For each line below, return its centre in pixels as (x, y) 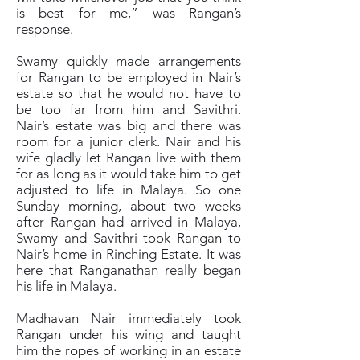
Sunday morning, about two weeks (129, 206)
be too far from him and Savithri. (129, 109)
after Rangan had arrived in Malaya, (129, 222)
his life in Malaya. (68, 286)
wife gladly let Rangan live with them (129, 157)
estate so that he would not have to (129, 93)
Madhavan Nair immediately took (129, 318)
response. (46, 29)
